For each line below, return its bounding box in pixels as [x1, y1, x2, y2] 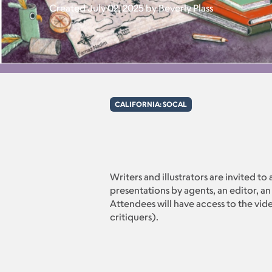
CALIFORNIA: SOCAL [114, 100, 187, 109]
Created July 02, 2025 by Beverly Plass [49, 2, 213, 15]
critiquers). [109, 211, 158, 223]
